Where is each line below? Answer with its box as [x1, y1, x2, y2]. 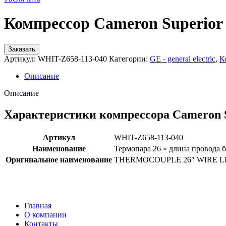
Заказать [8, 45, 35, 53]
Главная [24, 201, 51, 210]
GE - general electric [150, 54, 215, 63]
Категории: [109, 54, 148, 63]
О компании [24, 210, 67, 219]
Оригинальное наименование [6, 155, 112, 164]
